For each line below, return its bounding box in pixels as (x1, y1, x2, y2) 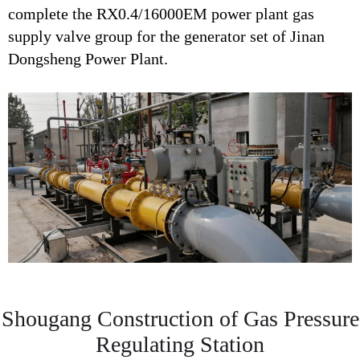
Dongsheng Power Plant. (8, 49, 168, 67)
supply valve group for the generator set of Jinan (8, 27, 325, 45)
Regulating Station (96, 332, 264, 358)
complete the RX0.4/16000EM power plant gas (8, 4, 314, 22)
